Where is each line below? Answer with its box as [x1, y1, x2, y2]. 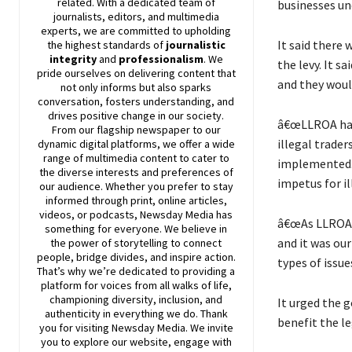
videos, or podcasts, [39, 207, 141, 222]
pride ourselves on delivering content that [36, 66, 236, 81]
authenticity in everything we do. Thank [44, 306, 228, 321]
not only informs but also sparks [60, 80, 212, 95]
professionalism [118, 52, 203, 67]
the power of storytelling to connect [50, 236, 222, 251]
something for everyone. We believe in [45, 222, 228, 236]
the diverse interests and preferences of [38, 165, 233, 180]
